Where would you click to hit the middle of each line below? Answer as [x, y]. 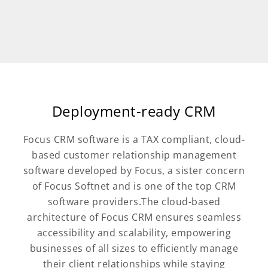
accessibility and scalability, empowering [134, 232]
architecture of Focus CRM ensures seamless [134, 217]
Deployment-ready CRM [134, 111]
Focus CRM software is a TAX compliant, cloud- [134, 139]
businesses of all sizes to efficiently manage [134, 248]
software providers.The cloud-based [134, 201]
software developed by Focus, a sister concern [134, 170]
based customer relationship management [134, 155]
